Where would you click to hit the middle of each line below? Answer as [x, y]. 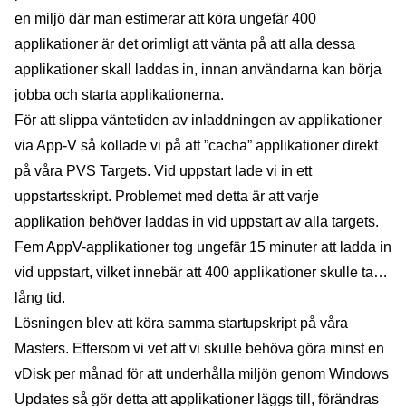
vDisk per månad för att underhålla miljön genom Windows [202, 373]
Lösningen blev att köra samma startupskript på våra [181, 323]
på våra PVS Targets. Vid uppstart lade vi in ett [163, 170]
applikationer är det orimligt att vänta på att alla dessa [185, 43]
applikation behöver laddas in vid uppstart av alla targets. [197, 221]
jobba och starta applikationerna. [119, 94]
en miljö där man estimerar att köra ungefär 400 [165, 18]
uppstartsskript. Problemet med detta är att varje [167, 196]
